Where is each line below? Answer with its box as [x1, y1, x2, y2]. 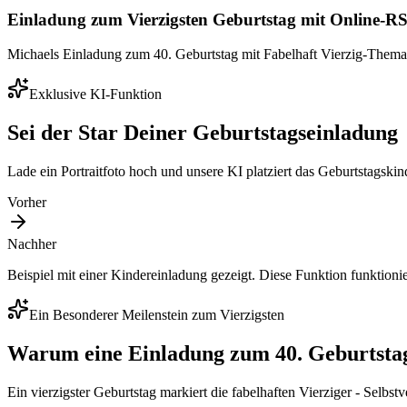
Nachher [7, 236, 56, 253]
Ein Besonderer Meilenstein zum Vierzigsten [29, 307, 284, 323]
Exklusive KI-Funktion [29, 86, 162, 103]
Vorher [7, 194, 46, 211]
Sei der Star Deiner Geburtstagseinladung [7, 121, 398, 145]
